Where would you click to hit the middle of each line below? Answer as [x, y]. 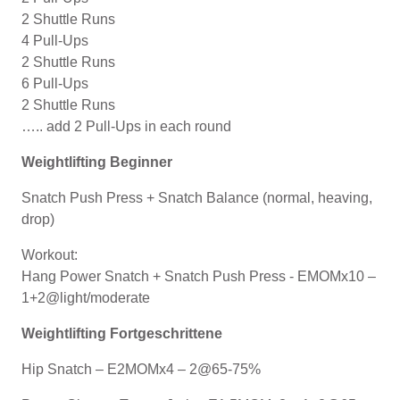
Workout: [50, 254]
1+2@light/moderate [86, 297]
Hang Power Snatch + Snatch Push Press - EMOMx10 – [199, 276]
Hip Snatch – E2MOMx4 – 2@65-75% [143, 369]
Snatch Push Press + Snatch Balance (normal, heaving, [197, 197]
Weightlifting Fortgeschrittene [122, 333]
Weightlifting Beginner [97, 162]
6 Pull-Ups [55, 83]
